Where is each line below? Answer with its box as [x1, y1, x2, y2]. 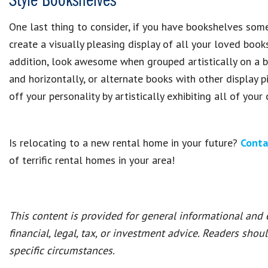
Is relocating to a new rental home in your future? [9, 136, 240, 150]
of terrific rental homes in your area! [9, 153, 175, 167]
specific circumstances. [9, 243, 115, 257]
